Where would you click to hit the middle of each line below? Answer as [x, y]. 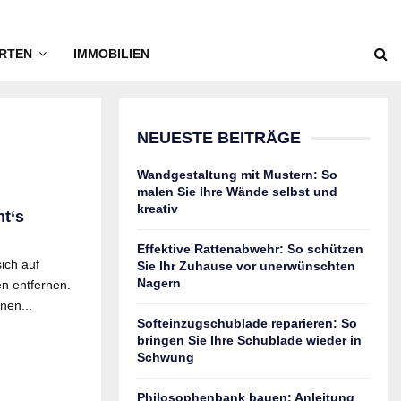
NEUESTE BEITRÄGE [219, 138]
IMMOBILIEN [111, 54]
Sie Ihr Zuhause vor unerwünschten [246, 266]
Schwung [166, 357]
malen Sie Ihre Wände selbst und [237, 192]
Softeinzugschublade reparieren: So [247, 323]
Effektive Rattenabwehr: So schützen [250, 249]
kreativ [158, 209]
